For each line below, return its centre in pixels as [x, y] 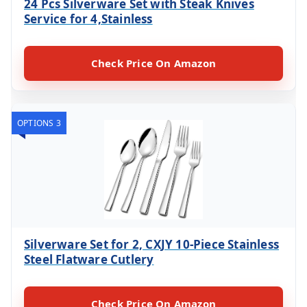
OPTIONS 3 [39, 123]
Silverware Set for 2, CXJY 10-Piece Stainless [152, 244]
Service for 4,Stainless [88, 19]
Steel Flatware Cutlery [89, 259]
